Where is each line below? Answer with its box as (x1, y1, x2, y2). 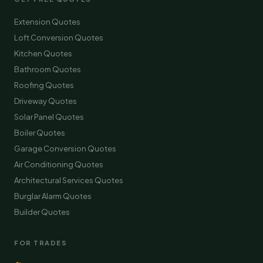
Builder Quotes (14, 207, 70, 217)
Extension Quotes (14, 17, 80, 26)
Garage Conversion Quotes (14, 144, 116, 153)
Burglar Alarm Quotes (14, 191, 92, 201)
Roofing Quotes (14, 80, 74, 90)
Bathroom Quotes (14, 65, 81, 74)
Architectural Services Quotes (14, 176, 123, 185)
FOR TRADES (14, 239, 67, 247)
